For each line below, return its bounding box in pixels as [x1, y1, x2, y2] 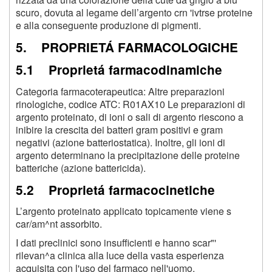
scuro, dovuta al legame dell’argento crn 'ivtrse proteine [16, 5, 253, 19]
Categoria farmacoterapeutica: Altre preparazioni [16, 84, 225, 98]
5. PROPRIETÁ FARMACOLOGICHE [16, 38, 238, 56]
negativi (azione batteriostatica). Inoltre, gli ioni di [16, 135, 225, 149]
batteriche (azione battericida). [16, 160, 146, 175]
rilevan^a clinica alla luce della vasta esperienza [16, 248, 224, 263]
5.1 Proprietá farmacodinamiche [16, 60, 222, 78]
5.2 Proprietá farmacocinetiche [16, 180, 215, 199]
